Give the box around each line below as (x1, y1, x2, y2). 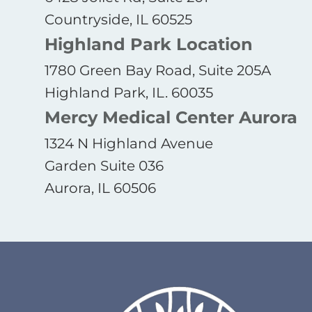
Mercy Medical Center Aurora (45, 107, 297, 127)
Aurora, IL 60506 (45, 179, 156, 196)
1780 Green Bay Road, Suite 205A (45, 61, 271, 79)
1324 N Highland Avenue (45, 134, 213, 152)
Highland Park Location (45, 33, 253, 54)
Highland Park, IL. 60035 (45, 84, 213, 101)
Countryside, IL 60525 (45, 10, 192, 28)
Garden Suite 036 (45, 157, 164, 174)
